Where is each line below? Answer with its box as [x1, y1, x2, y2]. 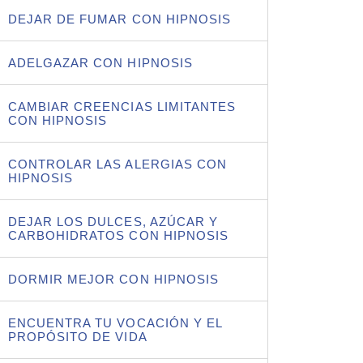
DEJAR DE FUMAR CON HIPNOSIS [7, 11, 232, 26]
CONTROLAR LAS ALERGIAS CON [7, 156, 228, 171]
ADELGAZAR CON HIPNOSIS [7, 55, 193, 70]
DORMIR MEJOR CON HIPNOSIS [7, 271, 220, 286]
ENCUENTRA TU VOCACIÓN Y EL [7, 315, 224, 330]
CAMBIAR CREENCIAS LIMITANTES [7, 99, 237, 113]
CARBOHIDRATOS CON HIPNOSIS [7, 228, 229, 242]
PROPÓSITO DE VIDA [7, 329, 147, 344]
